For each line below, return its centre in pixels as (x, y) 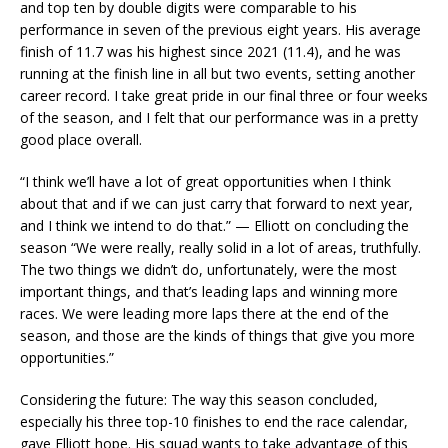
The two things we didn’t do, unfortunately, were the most (208, 269)
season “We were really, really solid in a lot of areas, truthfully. (220, 247)
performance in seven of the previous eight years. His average (220, 29)
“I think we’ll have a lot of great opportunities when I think (205, 181)
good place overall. (81, 139)
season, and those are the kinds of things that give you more (217, 335)
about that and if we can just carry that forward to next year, (216, 203)
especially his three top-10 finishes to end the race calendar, (214, 421)
